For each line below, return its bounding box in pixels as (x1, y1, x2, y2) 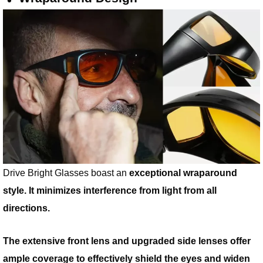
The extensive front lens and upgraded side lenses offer (3, 235, 251, 247)
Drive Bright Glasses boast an (3, 167, 129, 178)
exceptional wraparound (129, 167, 237, 178)
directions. (3, 203, 50, 214)
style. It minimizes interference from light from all (3, 185, 217, 196)
